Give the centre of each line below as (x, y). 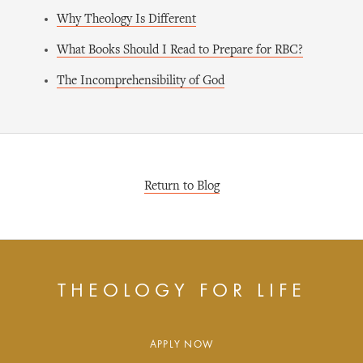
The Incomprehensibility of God (141, 81)
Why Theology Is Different (126, 19)
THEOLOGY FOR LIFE (181, 292)
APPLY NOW (181, 345)
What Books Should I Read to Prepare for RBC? (180, 50)
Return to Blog (181, 186)
